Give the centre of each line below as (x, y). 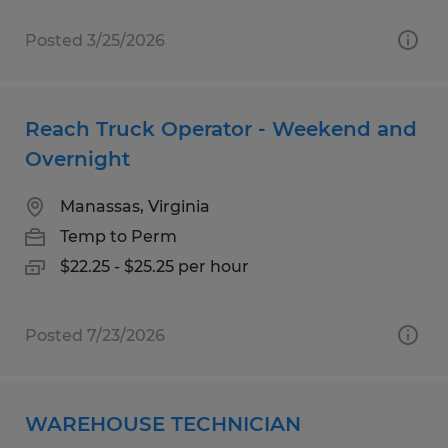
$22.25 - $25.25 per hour (154, 266)
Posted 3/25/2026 (95, 40)
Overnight (77, 158)
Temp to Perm (118, 236)
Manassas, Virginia (135, 206)
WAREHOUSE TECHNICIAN (163, 423)
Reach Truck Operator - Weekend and (221, 128)
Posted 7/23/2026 (95, 335)
